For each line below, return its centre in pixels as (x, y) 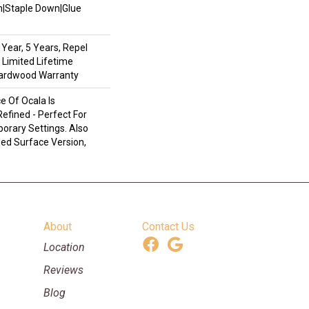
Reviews (63, 270)
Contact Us (169, 227)
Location (64, 248)
